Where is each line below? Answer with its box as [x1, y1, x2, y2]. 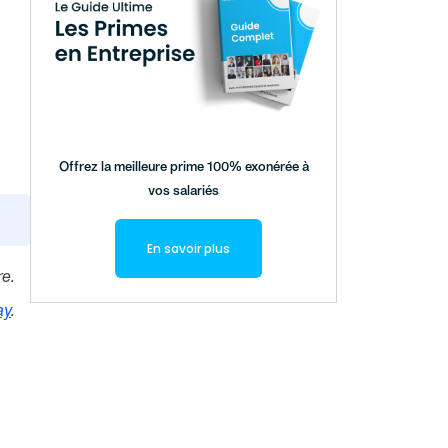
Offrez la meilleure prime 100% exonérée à [58, 161, 309, 174]
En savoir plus [147, 240, 231, 258]
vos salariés [148, 185, 220, 198]
